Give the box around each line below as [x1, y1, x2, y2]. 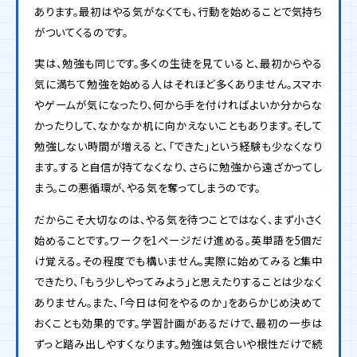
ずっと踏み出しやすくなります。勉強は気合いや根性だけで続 [34, 335, 323, 351]
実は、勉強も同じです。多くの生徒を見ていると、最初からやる [34, 56, 323, 72]
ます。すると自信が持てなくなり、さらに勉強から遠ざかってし [34, 159, 323, 175]
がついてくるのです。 [34, 25, 128, 41]
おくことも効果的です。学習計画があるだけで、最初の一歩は [34, 315, 323, 331]
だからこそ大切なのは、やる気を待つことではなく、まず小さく [34, 211, 323, 227]
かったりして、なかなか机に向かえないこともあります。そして [34, 118, 323, 134]
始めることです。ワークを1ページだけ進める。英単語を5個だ [34, 232, 323, 248]
